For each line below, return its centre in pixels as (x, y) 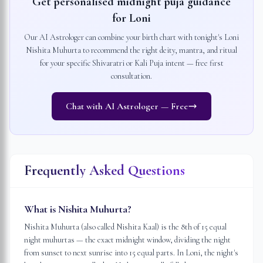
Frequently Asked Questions (104, 171)
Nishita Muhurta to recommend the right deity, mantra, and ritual (131, 50)
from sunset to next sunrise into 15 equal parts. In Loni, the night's (131, 253)
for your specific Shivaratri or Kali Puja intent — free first (131, 63)
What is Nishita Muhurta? (78, 209)
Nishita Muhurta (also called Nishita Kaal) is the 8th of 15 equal (125, 227)
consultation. (131, 76)
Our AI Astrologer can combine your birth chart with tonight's (124, 37)
